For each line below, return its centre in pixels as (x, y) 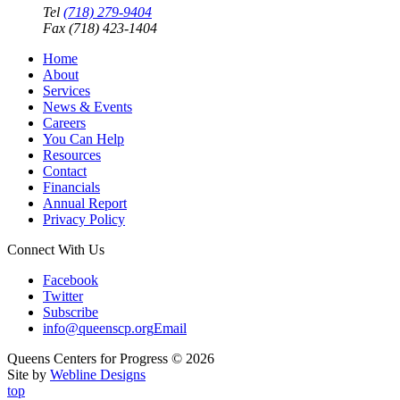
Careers (64, 123)
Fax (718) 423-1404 (100, 29)
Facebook (71, 280)
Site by (29, 375)
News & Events (87, 107)
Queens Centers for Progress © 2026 (111, 359)
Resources (72, 155)
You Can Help (83, 139)
